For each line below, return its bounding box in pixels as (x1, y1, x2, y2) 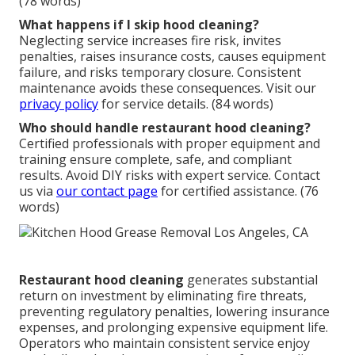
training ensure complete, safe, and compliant (19, 150, 292, 168)
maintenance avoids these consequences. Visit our (19, 78, 316, 97)
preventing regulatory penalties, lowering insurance (19, 302, 330, 320)
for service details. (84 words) (98, 94, 273, 113)
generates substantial (184, 270, 318, 288)
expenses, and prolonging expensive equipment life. (19, 318, 328, 336)
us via (19, 181, 56, 200)
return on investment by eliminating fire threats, (19, 286, 307, 304)
